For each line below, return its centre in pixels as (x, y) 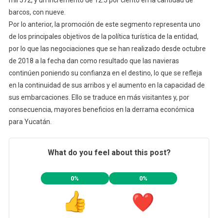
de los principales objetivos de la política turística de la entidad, (103, 36)
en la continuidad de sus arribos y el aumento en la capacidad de (107, 85)
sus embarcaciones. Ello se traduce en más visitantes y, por (99, 97)
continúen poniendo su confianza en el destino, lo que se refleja (105, 73)
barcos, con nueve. (37, 12)
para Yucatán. (30, 121)
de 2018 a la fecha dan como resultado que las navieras (94, 61)
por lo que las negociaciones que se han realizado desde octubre (107, 48)
